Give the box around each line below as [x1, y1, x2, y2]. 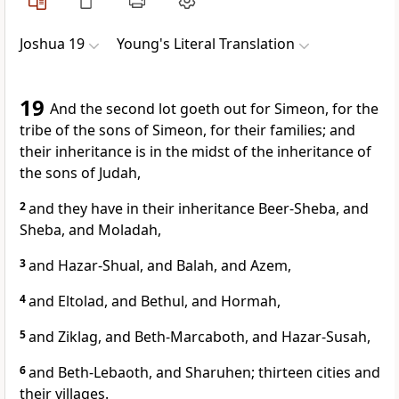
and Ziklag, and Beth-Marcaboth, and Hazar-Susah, [28, 327, 370, 347]
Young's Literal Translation [117, 34, 295, 54]
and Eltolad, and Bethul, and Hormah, [28, 291, 281, 312]
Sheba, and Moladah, [20, 220, 161, 240]
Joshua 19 [20, 34, 85, 54]
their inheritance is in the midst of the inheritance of [20, 142, 371, 162]
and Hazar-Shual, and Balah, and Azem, [28, 256, 291, 276]
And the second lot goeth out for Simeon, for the [50, 99, 379, 119]
